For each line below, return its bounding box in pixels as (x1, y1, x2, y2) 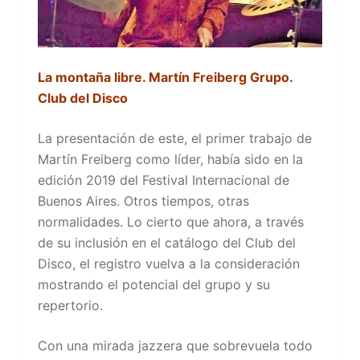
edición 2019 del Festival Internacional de (37, 171, 289, 188)
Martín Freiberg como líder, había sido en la (37, 150, 303, 167)
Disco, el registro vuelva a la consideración (37, 255, 300, 272)
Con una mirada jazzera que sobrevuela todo (37, 337, 313, 354)
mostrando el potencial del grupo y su (37, 276, 270, 292)
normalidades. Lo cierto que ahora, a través (37, 213, 304, 230)
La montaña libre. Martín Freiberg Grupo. (37, 68, 292, 85)
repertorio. (37, 297, 103, 313)
